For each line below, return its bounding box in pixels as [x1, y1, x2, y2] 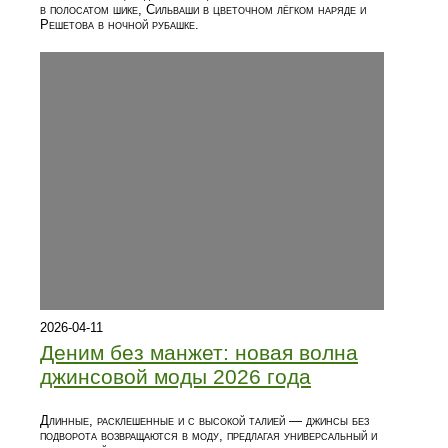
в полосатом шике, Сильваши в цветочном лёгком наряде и [40, 2, 366, 18]
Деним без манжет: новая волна [40, 341, 358, 365]
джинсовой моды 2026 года [40, 365, 311, 389]
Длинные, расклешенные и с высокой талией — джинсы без [40, 413, 369, 429]
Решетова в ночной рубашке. [40, 17, 199, 33]
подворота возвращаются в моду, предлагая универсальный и [40, 428, 377, 444]
